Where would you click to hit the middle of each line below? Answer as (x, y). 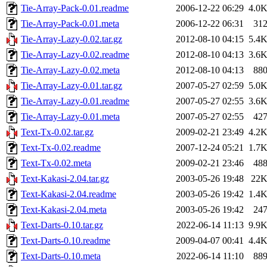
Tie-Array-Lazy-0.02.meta (70, 70)
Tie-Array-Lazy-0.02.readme (75, 54)
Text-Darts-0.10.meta (61, 256)
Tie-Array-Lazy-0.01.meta (70, 116)
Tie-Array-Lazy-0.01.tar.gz (72, 85)
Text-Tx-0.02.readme (61, 147)
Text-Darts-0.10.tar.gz (62, 225)
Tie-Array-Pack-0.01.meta (70, 23)
